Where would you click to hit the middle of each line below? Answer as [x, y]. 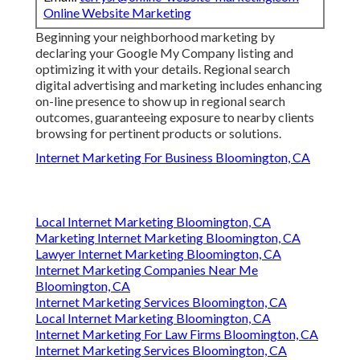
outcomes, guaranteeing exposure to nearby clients [175, 117]
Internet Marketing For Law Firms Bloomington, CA [177, 334]
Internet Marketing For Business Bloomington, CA [173, 157]
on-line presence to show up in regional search [160, 101]
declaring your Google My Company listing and [164, 53]
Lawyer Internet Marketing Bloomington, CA [158, 254]
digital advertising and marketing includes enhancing [179, 85]
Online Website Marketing [117, 13]
